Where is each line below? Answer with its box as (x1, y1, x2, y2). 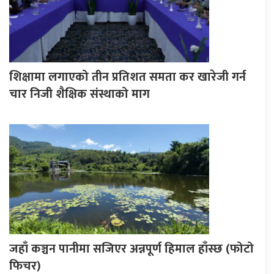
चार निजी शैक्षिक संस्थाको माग (9, 83, 150, 105)
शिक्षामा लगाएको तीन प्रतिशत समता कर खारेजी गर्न (9, 66, 246, 87)
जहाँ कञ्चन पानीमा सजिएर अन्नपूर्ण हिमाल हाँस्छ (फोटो (9, 238, 254, 259)
